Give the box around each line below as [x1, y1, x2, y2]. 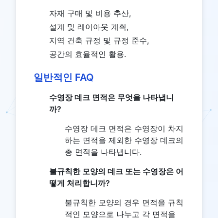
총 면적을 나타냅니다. [65, 147, 142, 157]
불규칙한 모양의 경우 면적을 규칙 [65, 198, 183, 207]
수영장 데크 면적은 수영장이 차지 [65, 124, 183, 133]
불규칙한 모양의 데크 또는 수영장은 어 [49, 166, 183, 176]
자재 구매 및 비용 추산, [49, 8, 131, 18]
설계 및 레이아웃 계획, [49, 22, 128, 32]
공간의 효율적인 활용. [49, 49, 126, 59]
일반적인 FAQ [34, 72, 94, 83]
